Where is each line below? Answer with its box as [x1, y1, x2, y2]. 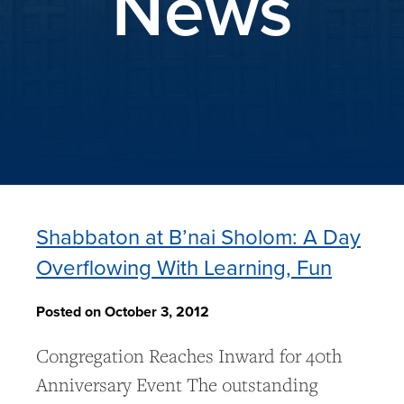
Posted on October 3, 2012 [36, 301, 209, 323]
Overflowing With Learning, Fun [36, 252, 332, 283]
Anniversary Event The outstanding [36, 372, 318, 398]
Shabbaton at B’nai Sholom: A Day [36, 221, 361, 252]
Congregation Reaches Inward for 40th [36, 344, 342, 369]
